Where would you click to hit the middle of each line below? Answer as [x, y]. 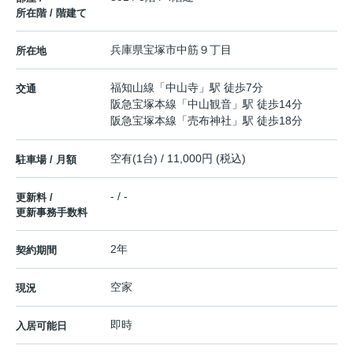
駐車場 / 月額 [46, 159]
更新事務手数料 [52, 212]
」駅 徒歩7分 [231, 87]
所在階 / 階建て [51, 13]
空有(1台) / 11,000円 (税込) [178, 158]
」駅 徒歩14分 [267, 104]
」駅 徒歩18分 [267, 120]
